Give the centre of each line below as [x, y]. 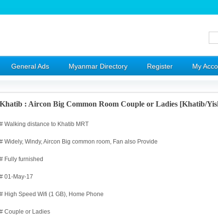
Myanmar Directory [98, 66]
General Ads [30, 66]
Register [160, 66]
